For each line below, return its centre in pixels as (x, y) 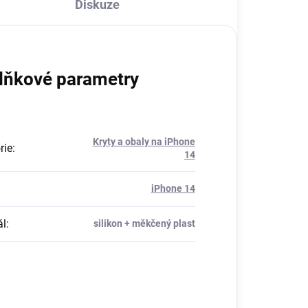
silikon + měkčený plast (144, 223)
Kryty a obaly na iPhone (144, 141)
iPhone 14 (173, 188)
